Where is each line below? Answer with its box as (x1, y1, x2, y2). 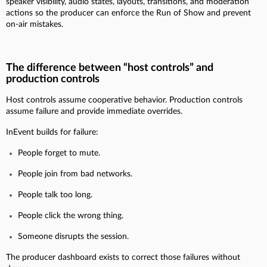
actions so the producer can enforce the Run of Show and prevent (6, 8, 251, 17)
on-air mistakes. (6, 20, 63, 29)
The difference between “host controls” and (6, 62, 213, 73)
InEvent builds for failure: (6, 128, 98, 136)
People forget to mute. (18, 148, 100, 157)
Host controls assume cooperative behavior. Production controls (6, 95, 243, 104)
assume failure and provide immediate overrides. (6, 107, 182, 116)
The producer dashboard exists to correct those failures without (6, 253, 240, 262)
